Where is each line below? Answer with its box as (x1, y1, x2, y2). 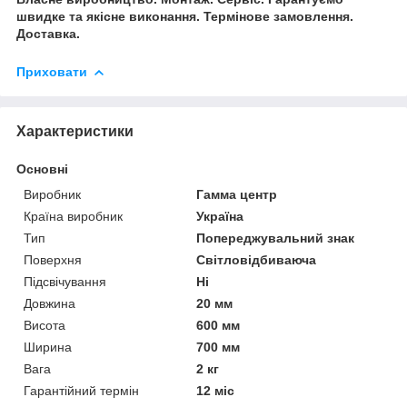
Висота (24, 317, 65, 333)
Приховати (16, 64, 87, 79)
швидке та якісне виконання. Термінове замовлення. (16, 8, 353, 24)
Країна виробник (24, 208, 123, 223)
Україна (196, 208, 244, 223)
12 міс (196, 382, 235, 398)
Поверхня (24, 252, 82, 267)
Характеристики (16, 123, 134, 139)
